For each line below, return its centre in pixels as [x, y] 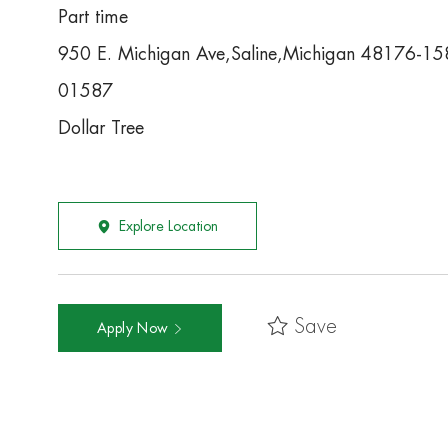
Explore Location [168, 226]
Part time [93, 17]
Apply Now [135, 328]
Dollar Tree [101, 128]
